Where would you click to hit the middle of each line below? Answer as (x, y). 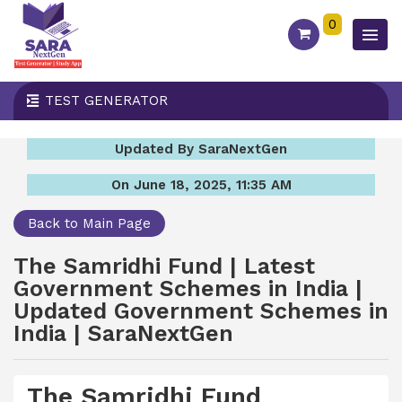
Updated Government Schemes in (201, 311)
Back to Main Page (89, 223)
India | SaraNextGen (123, 333)
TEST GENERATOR (106, 100)
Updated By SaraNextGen (201, 149)
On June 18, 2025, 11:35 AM (201, 185)
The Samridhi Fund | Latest (164, 266)
